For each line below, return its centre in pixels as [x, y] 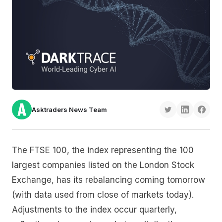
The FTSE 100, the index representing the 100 [103, 150]
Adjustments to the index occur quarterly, [94, 210]
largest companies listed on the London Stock [103, 165]
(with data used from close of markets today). [103, 195]
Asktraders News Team [69, 110]
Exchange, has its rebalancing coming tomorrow [109, 180]
